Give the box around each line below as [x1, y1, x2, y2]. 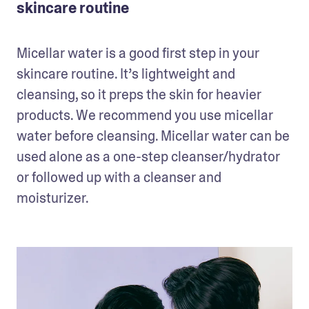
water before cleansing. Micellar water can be [17, 127, 290, 146]
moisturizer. [17, 189, 89, 208]
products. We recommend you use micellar [17, 106, 273, 125]
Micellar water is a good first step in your [17, 44, 259, 63]
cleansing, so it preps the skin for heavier [17, 86, 261, 104]
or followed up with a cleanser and [17, 168, 221, 187]
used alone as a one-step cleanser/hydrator [17, 148, 280, 166]
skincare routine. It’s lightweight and [17, 65, 235, 83]
